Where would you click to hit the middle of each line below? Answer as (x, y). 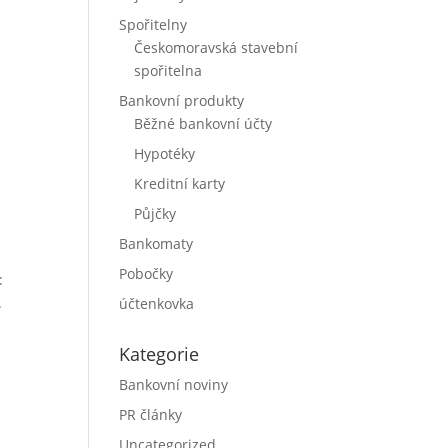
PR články (151, 414)
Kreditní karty (180, 183)
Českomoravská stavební (216, 47)
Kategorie (159, 354)
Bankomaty (156, 243)
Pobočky (146, 273)
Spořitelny (153, 24)
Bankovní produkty (182, 100)
